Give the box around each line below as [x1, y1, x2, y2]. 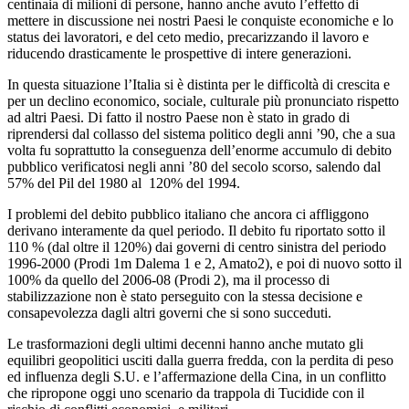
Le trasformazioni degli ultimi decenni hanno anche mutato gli [7, 335, 363, 351]
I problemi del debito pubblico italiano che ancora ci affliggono [7, 205, 369, 222]
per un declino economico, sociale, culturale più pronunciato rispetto [7, 92, 399, 109]
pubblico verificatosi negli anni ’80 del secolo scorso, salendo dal [7, 158, 381, 174]
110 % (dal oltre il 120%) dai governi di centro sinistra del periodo [7, 238, 386, 255]
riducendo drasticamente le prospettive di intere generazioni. [7, 45, 351, 61]
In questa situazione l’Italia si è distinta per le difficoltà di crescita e [7, 76, 390, 92]
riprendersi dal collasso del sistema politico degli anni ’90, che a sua [7, 125, 395, 142]
